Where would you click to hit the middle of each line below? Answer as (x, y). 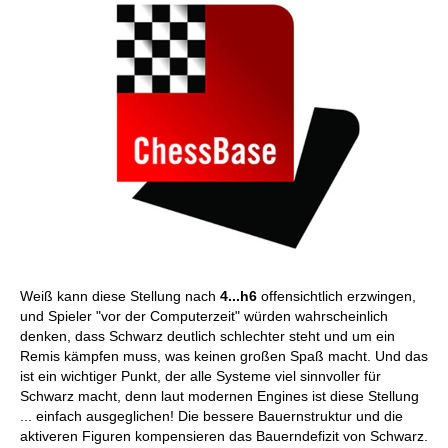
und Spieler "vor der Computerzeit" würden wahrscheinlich (204, 316)
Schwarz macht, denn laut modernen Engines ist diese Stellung (219, 396)
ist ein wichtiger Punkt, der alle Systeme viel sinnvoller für (200, 376)
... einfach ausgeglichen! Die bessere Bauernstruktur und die (211, 416)
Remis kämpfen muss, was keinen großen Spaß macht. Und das (224, 356)
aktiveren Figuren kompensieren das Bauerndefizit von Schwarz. (224, 436)
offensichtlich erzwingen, (338, 296)
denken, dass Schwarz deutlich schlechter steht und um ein (207, 336)
